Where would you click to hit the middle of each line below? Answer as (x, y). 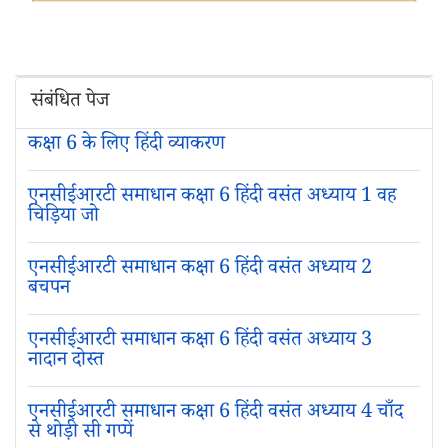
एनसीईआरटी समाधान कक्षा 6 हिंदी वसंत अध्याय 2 (199, 270)
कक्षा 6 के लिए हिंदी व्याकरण (126, 146)
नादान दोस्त (65, 362)
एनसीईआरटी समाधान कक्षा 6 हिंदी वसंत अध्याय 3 (199, 342)
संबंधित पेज (70, 103)
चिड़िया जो (63, 218)
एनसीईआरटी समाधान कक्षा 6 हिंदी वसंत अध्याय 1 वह (211, 198)
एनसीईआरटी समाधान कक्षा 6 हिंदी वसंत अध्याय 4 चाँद (215, 414)
